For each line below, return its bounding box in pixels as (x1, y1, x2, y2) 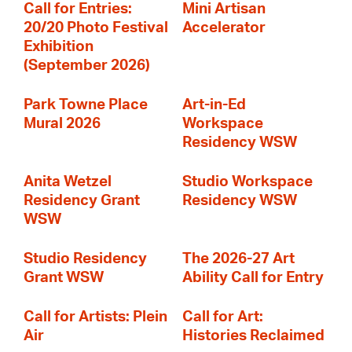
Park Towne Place (24, 97, 148, 112)
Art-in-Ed (182, 97, 246, 112)
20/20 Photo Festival (24, 20, 168, 35)
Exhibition (24, 39, 93, 54)
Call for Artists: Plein (24, 310, 167, 324)
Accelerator (182, 20, 266, 35)
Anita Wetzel (24, 174, 112, 189)
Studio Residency (24, 251, 147, 266)
